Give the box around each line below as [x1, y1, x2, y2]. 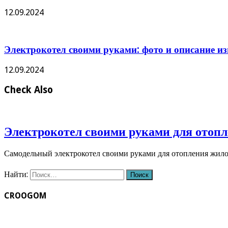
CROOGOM [4, 190, 46, 201]
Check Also [4, 84, 53, 95]
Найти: [4, 169, 28, 179]
